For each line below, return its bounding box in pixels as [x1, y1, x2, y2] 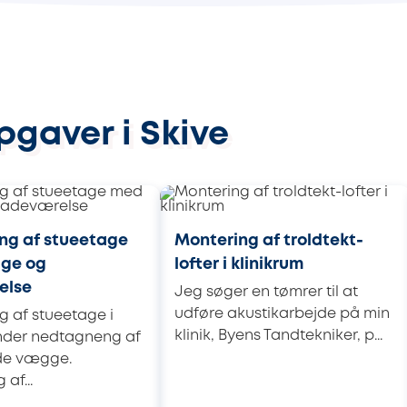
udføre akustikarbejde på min [174, 306, 390, 321]
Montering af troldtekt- [174, 233, 363, 248]
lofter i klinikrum [174, 256, 304, 272]
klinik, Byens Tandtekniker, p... [174, 328, 382, 342]
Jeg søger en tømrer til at [174, 284, 358, 299]
